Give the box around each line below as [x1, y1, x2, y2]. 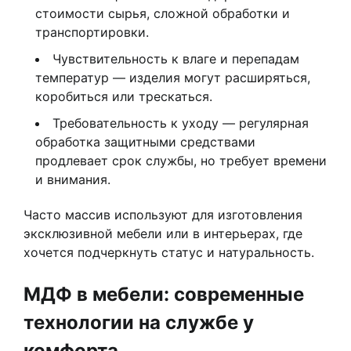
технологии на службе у [24, 311, 254, 335]
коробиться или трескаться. [35, 89, 212, 105]
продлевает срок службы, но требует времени [35, 153, 327, 169]
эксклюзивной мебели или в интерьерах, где [24, 226, 302, 242]
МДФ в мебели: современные [24, 283, 304, 306]
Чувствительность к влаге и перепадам [52, 51, 299, 67]
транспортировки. [35, 24, 149, 41]
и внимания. [35, 172, 110, 188]
